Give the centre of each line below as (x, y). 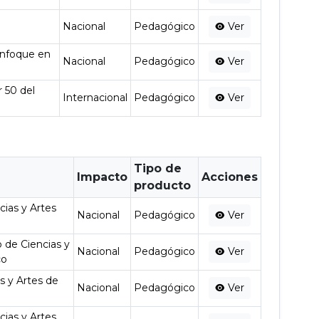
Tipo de (158, 168)
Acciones (230, 177)
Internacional (95, 98)
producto (163, 185)
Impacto (103, 177)
